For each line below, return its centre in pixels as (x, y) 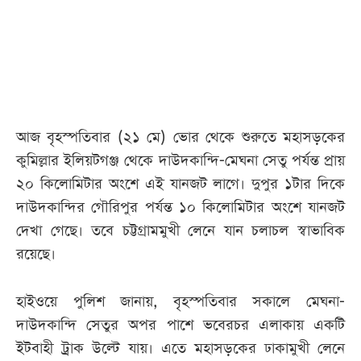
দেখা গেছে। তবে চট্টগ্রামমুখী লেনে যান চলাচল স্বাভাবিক (180, 231)
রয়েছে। (36, 255)
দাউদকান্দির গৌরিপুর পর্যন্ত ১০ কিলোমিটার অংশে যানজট (180, 208)
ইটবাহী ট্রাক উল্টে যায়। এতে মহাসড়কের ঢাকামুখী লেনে (180, 349)
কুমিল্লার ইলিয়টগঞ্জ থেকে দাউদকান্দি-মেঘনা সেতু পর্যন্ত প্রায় (180, 161)
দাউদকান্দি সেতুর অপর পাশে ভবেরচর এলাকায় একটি (180, 326)
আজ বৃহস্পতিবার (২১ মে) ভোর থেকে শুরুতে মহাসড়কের (180, 138)
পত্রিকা (40, 60)
